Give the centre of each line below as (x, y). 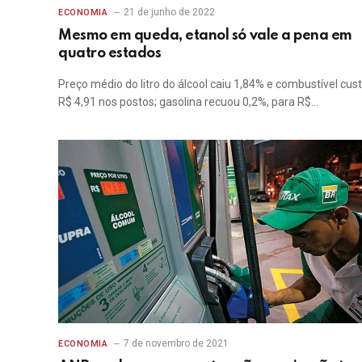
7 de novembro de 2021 (177, 343)
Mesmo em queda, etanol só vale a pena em (205, 36)
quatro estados (110, 54)
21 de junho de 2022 (170, 13)
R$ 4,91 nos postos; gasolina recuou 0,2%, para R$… (188, 102)
